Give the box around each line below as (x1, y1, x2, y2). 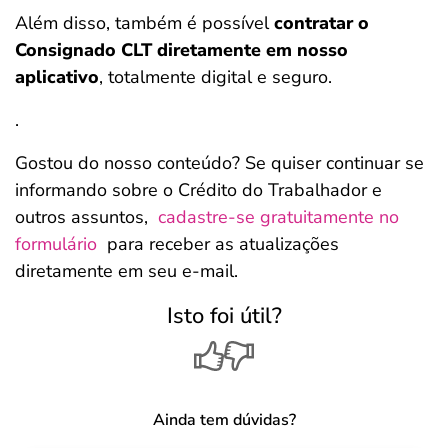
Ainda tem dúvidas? (152, 409, 296, 431)
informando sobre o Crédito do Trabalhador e (15, 178, 382, 202)
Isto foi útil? (166, 301, 282, 331)
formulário (15, 232, 97, 256)
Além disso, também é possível (15, 11, 274, 35)
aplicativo (15, 65, 99, 89)
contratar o (274, 11, 369, 35)
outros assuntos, (15, 205, 158, 229)
